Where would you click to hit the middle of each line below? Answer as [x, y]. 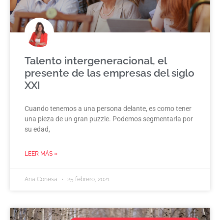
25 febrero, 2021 [88, 179]
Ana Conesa [42, 179]
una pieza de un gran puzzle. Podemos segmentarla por [109, 119]
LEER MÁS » [41, 153]
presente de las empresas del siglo [110, 73]
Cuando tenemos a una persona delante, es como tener [108, 108]
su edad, [37, 129]
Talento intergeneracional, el [96, 60]
